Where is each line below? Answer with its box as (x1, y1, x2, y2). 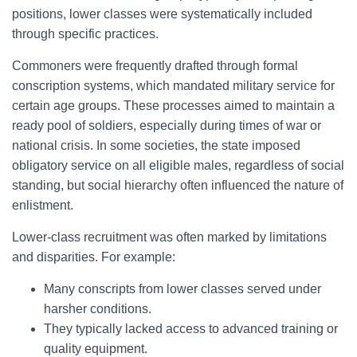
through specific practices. (12, 27, 159, 41)
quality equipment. (44, 342, 147, 355)
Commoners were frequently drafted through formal (12, 59, 298, 73)
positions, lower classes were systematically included (12, 7, 312, 21)
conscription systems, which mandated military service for (12, 79, 335, 92)
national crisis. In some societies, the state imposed (12, 139, 300, 152)
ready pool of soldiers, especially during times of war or (12, 119, 321, 132)
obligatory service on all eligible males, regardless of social (12, 159, 344, 172)
